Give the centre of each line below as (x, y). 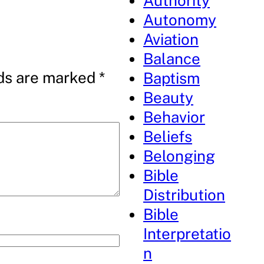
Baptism (172, 78)
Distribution (184, 195)
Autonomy (180, 20)
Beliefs (168, 136)
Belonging (179, 156)
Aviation (171, 39)
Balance (172, 59)
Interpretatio (187, 234)
